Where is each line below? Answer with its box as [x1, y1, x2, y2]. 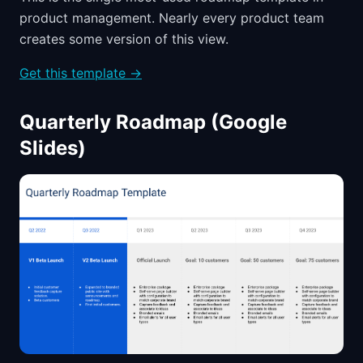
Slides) [19, 136, 86, 160]
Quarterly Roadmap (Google [19, 110, 287, 134]
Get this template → [19, 65, 142, 81]
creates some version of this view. [19, 31, 228, 47]
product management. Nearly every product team [19, 10, 324, 26]
